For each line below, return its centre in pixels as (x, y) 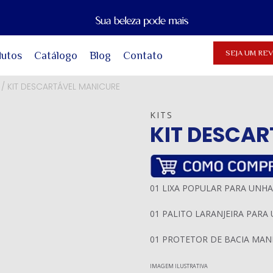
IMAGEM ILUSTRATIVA (179, 266)
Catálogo (55, 55)
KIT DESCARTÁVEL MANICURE (64, 86)
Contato (143, 55)
